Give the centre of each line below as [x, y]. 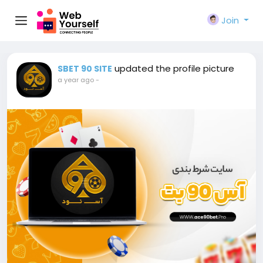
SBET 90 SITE [85, 69]
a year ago [76, 80]
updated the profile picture [174, 68]
